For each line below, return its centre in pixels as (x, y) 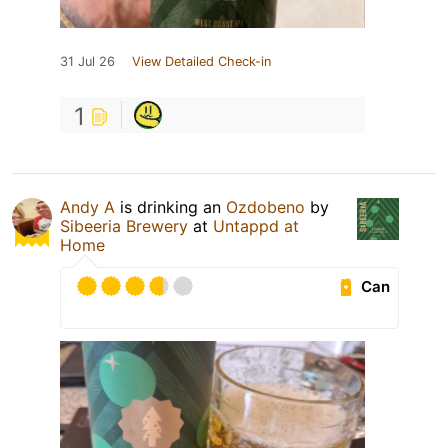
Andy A (87, 207)
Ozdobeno (265, 207)
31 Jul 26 (87, 62)
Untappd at (256, 226)
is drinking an (170, 207)
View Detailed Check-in (201, 62)
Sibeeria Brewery (124, 226)
